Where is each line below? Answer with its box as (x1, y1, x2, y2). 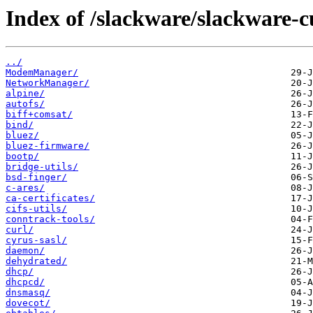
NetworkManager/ (6, 78, 89, 89)
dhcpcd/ (6, 277, 45, 288)
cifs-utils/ (6, 203, 67, 214)
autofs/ (6, 99, 45, 110)
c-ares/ (6, 182, 45, 194)
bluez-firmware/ (6, 140, 89, 152)
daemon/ (6, 245, 45, 256)
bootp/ (6, 151, 39, 162)
